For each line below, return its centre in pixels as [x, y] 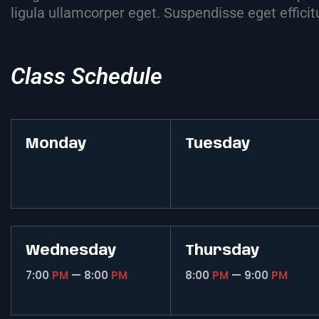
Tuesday [218, 145]
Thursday [223, 251]
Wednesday [71, 251]
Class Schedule [87, 77]
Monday [56, 145]
